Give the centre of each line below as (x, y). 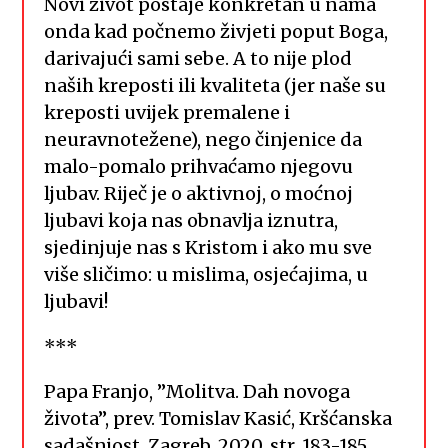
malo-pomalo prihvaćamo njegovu (199, 166)
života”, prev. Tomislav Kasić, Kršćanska (218, 418)
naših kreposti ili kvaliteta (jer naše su (215, 85)
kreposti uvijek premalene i (167, 112)
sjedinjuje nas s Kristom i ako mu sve (208, 247)
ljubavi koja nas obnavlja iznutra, (191, 220)
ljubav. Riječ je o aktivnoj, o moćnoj (199, 193)
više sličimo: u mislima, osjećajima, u (206, 274)
